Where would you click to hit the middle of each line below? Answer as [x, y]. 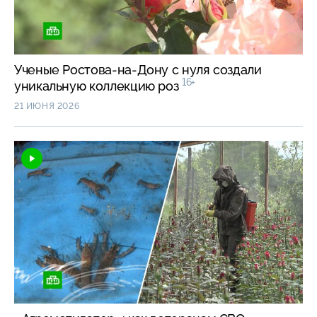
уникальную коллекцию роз [98, 86]
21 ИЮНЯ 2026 [47, 106]
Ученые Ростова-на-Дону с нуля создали [138, 70]
